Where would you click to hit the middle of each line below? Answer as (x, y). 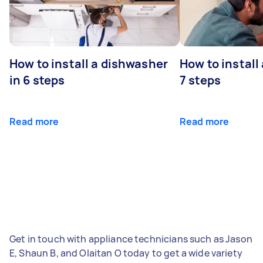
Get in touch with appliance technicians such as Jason (131, 239)
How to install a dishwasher (89, 63)
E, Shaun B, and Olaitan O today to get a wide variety (126, 253)
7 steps (200, 80)
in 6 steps (37, 80)
